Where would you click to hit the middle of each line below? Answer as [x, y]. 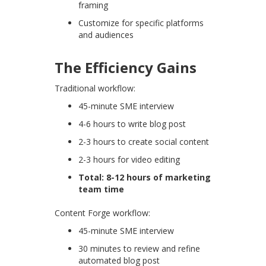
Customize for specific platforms [141, 23]
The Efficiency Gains [126, 68]
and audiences [106, 35]
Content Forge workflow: [103, 213]
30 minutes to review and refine [140, 249]
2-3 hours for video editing [129, 160]
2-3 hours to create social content [144, 142]
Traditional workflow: [95, 88]
